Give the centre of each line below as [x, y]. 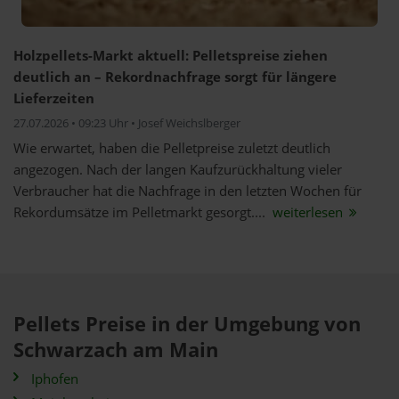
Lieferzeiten [54, 98]
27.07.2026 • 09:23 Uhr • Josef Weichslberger [127, 123]
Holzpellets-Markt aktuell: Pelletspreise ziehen [171, 56]
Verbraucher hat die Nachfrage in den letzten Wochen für [187, 191]
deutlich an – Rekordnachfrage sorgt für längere [175, 77]
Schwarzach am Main [116, 350]
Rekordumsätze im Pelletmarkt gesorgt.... [141, 212]
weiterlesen [308, 212]
